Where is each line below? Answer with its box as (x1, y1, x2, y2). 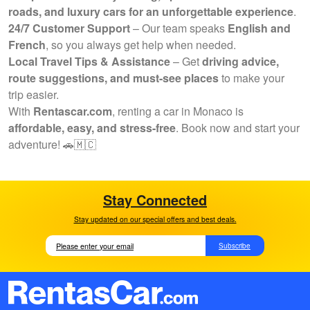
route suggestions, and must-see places (8, 70, 219, 86)
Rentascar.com (33, 103, 112, 119)
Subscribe (219, 240, 250, 250)
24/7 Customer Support (8, 20, 130, 36)
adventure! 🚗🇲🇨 (8, 136, 96, 152)
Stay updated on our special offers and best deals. (73, 214, 237, 224)
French (8, 37, 46, 53)
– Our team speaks (130, 20, 228, 36)
